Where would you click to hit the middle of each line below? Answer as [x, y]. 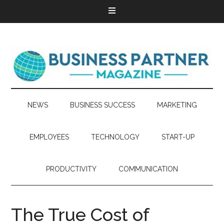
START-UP [178, 137]
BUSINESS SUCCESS [102, 105]
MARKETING [177, 105]
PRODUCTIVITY [71, 169]
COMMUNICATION [148, 169]
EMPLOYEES [49, 137]
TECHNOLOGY [115, 137]
